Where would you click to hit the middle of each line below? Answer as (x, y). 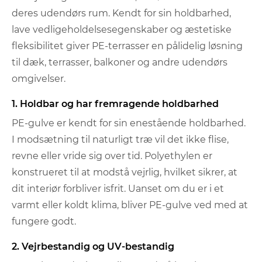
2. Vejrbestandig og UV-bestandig (93, 246)
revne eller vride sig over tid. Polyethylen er (112, 156)
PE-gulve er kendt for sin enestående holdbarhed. (129, 123)
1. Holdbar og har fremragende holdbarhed (115, 104)
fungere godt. (44, 221)
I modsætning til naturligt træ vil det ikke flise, (120, 139)
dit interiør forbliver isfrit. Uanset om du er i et (118, 188)
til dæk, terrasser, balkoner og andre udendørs (120, 62)
